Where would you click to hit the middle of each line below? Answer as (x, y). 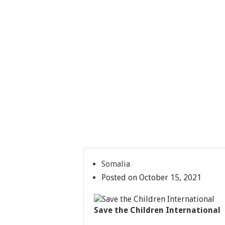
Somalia (116, 164)
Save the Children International (157, 210)
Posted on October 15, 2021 (151, 178)
